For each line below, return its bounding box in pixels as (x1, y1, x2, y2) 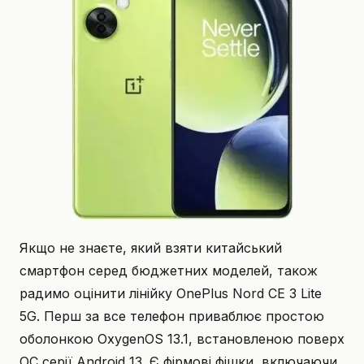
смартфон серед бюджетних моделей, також (19, 262, 318, 279)
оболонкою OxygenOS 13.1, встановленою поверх (19, 331, 344, 348)
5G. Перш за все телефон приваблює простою (19, 308, 324, 325)
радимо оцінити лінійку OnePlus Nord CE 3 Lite (19, 285, 322, 302)
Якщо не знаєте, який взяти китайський (19, 240, 282, 257)
